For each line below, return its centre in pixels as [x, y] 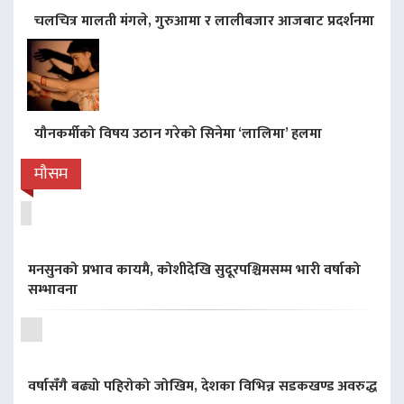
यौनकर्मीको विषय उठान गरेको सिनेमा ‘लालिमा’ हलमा [178, 133]
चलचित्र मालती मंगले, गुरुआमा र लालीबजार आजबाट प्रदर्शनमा [204, 21]
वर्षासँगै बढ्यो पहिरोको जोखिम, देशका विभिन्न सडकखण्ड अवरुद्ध [202, 386]
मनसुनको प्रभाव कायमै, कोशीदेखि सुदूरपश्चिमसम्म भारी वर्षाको [194, 270]
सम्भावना [53, 289]
